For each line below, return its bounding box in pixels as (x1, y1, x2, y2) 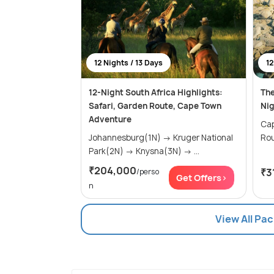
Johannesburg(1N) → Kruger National (89, 132, 173, 144)
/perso (136, 166, 159, 177)
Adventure (89, 114, 131, 125)
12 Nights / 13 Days (94, 57, 163, 68)
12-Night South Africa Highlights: (89, 87, 223, 98)
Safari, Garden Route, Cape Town (89, 100, 221, 112)
